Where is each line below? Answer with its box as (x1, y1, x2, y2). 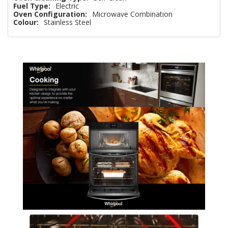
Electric (55, 1, 79, 11)
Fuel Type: (13, 1, 50, 11)
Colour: (13, 17, 39, 27)
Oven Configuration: (13, 9, 87, 19)
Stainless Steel (44, 17, 91, 27)
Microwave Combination (92, 9, 173, 19)
